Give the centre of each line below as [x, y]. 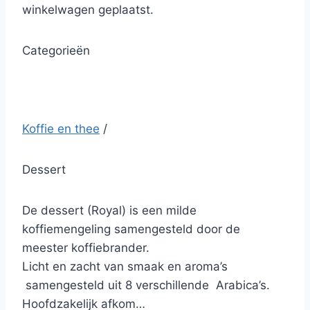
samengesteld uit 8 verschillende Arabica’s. [146, 285]
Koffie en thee [61, 129]
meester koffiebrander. [86, 248]
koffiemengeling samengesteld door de [131, 229]
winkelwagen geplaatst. [88, 10]
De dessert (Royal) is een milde [109, 210]
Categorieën [56, 51]
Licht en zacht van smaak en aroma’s [125, 266]
